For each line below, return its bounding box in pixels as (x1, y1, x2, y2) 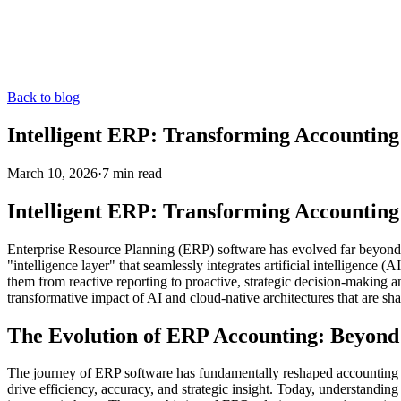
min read (109, 165, 162, 181)
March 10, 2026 (7, 165, 98, 181)
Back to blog (7, 90, 80, 105)
